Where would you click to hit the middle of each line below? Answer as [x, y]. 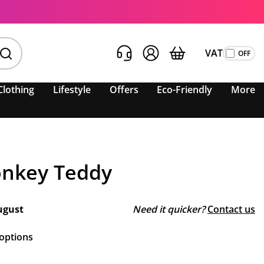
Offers [124, 90]
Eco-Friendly [185, 90]
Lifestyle [72, 90]
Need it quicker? [169, 209]
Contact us [231, 209]
